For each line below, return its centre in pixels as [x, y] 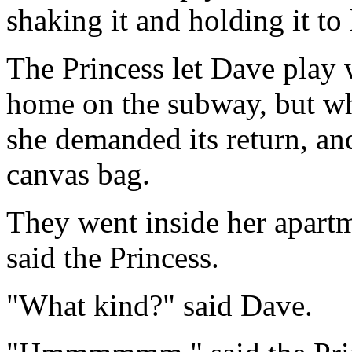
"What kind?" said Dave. [159, 305]
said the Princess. [113, 257]
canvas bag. [78, 174]
